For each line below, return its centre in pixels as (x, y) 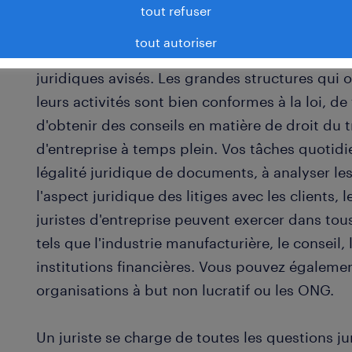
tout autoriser (176, 42)
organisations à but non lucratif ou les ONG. (187, 290)
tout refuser (176, 10)
